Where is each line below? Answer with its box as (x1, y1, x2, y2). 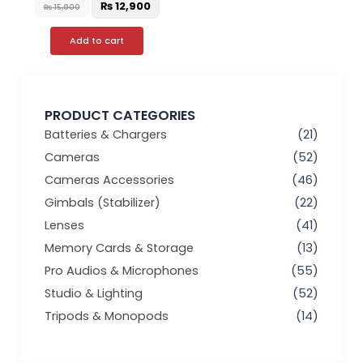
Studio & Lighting (45, 285, 143, 302)
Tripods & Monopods (45, 308, 169, 325)
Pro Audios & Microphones (45, 263, 199, 280)
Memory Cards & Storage (45, 240, 194, 257)
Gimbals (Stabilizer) (45, 194, 160, 211)
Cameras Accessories (45, 172, 174, 189)
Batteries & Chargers (45, 126, 167, 143)
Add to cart (70, 33, 124, 47)
